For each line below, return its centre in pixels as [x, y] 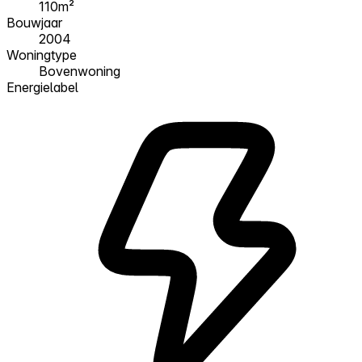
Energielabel [42, 87]
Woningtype [42, 55]
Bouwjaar [34, 22]
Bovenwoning [80, 71]
